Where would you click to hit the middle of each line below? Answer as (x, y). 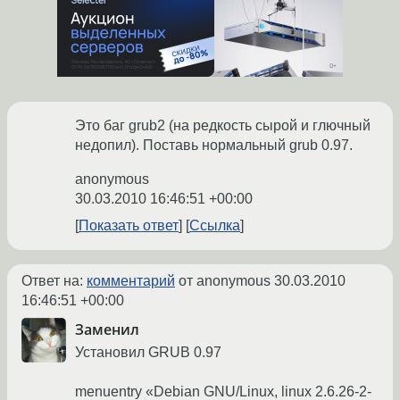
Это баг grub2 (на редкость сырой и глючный (223, 126)
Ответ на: (54, 281)
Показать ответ (129, 226)
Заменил (107, 330)
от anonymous (225, 281)
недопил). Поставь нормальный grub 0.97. (214, 146)
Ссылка (215, 226)
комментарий (131, 281)
